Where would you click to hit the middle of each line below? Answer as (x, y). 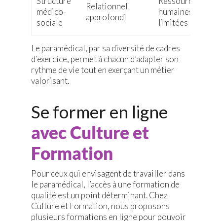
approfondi (106, 17)
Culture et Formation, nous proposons (100, 206)
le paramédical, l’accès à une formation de (105, 184)
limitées (173, 23)
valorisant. (50, 81)
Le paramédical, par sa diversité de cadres (105, 48)
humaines (175, 12)
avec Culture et (90, 132)
